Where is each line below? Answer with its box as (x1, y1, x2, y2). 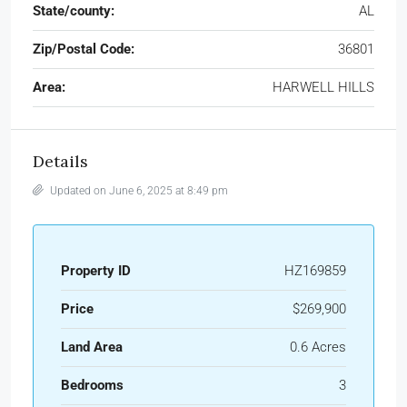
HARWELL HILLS (273, 79, 374, 96)
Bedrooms (61, 377, 124, 394)
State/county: (33, 3, 114, 20)
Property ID (61, 263, 131, 280)
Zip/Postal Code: (33, 41, 134, 58)
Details (33, 151, 88, 173)
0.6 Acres (290, 339, 346, 356)
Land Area (61, 339, 123, 356)
